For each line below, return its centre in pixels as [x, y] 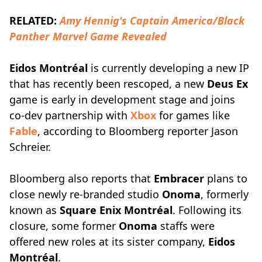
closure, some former [64, 226]
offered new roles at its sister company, [109, 242]
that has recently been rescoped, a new [108, 84]
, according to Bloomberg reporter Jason [138, 131]
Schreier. [30, 147]
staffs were [186, 226]
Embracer [179, 178]
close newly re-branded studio [86, 194]
